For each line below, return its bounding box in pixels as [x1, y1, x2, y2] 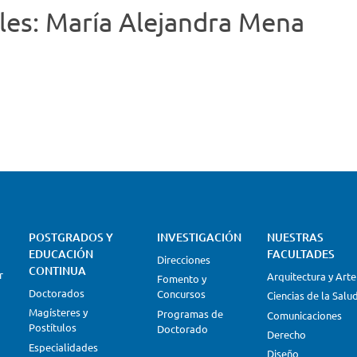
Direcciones [156, 253, 210, 266]
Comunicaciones [266, 308, 342, 322]
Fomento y [156, 272, 206, 286]
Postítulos [28, 320, 76, 335]
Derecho [266, 327, 306, 341]
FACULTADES [266, 246, 335, 261]
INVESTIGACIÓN [156, 229, 241, 245]
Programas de [156, 306, 223, 320]
